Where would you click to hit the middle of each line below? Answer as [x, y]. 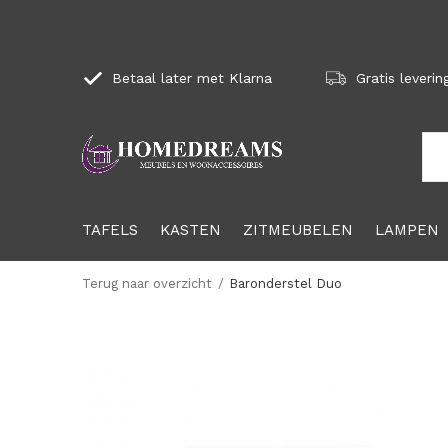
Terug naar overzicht [147, 283]
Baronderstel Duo [285, 283]
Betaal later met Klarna [189, 78]
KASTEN [190, 229]
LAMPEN [407, 229]
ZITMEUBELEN [298, 229]
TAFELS [110, 229]
